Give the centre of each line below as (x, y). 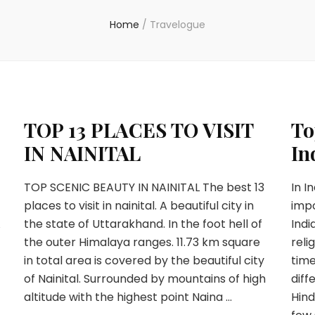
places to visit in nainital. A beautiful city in (139, 206)
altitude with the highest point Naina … (128, 297)
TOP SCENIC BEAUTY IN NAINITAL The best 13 (144, 187)
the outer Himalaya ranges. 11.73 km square (142, 242)
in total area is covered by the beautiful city (144, 261)
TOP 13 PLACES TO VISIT (138, 130)
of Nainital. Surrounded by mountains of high (144, 279)
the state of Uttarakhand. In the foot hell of (143, 224)
